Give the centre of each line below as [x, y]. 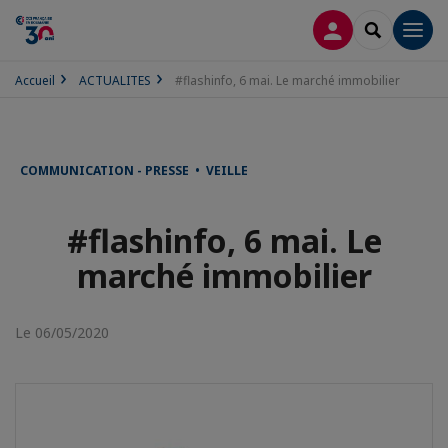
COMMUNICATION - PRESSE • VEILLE [134, 170]
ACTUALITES [115, 80]
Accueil [35, 80]
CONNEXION [376, 28]
